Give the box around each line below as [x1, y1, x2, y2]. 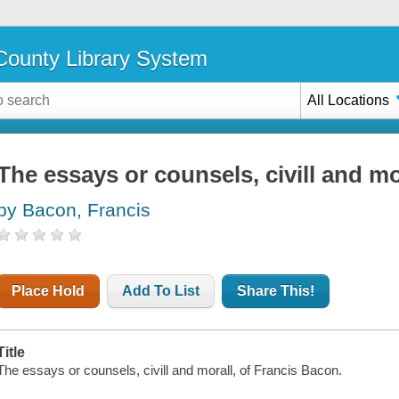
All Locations [307, 92, 390, 108]
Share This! [237, 283, 315, 299]
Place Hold [12, 283, 85, 299]
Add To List [122, 283, 200, 299]
